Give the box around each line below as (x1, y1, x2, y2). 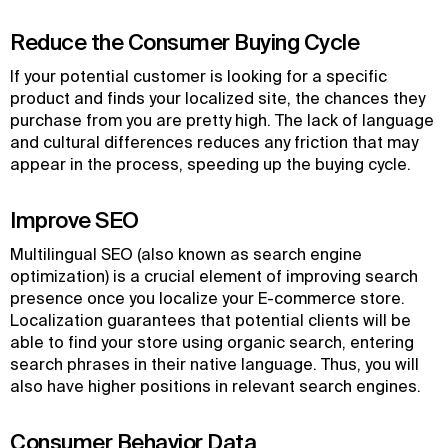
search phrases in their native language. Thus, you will (10, 355, 419, 373)
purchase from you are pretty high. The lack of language (10, 111, 434, 129)
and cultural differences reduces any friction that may (10, 133, 418, 151)
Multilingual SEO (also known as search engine (10, 245, 362, 263)
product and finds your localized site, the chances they (10, 89, 425, 107)
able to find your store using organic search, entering (10, 333, 414, 351)
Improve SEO (10, 207, 139, 232)
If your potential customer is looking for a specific (10, 67, 387, 85)
